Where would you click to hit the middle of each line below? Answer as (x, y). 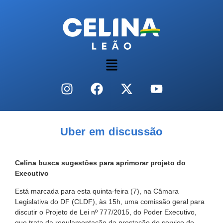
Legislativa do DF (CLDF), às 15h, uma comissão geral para (110, 201)
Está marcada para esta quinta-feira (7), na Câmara (97, 191)
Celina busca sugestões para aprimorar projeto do (100, 163)
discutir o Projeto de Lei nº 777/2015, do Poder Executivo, (106, 212)
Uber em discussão (111, 132)
